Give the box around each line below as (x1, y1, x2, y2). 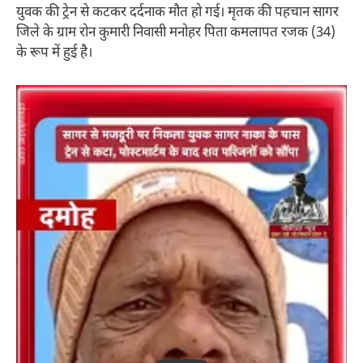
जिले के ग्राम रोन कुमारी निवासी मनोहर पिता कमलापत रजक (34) (16, 24, 335, 43)
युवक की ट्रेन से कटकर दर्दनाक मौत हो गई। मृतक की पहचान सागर (16, 4, 339, 23)
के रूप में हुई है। (16, 45, 92, 63)
